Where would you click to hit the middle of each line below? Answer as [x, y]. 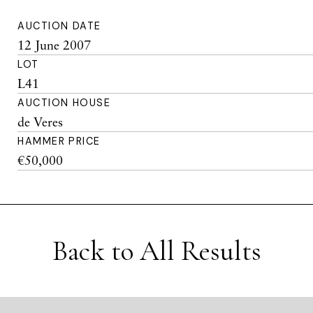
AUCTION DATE [59, 26]
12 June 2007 [54, 45]
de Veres [41, 122]
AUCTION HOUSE [64, 103]
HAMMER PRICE [59, 141]
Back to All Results [156, 251]
